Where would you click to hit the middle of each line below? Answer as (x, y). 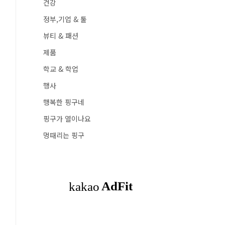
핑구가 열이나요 (67, 119)
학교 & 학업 (61, 69)
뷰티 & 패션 (61, 36)
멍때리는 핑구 (64, 135)
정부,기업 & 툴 (65, 19)
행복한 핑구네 (64, 102)
